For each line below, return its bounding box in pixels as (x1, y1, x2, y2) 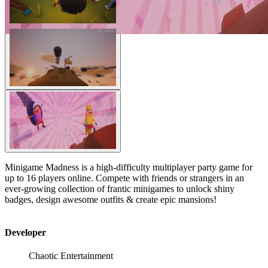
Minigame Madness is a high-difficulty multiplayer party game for (5, 162, 252, 172)
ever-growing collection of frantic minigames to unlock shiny (5, 183, 234, 194)
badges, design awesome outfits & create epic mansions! (5, 194, 217, 205)
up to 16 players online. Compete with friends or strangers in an (5, 172, 244, 183)
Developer (5, 227, 46, 237)
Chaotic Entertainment (29, 251, 113, 261)
